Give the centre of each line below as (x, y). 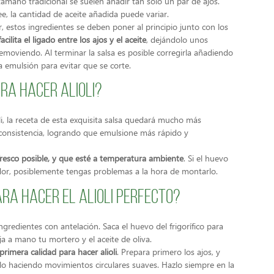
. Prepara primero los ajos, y (168, 251)
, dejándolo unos (177, 39)
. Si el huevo (206, 158)
